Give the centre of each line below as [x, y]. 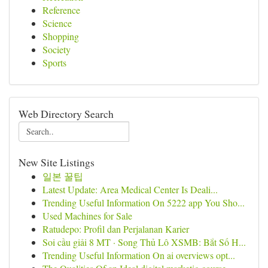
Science [57, 23]
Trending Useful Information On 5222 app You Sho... [144, 202]
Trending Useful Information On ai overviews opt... [139, 255]
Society [57, 49]
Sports [54, 63]
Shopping [61, 36]
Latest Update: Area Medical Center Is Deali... [130, 189]
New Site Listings [57, 162]
